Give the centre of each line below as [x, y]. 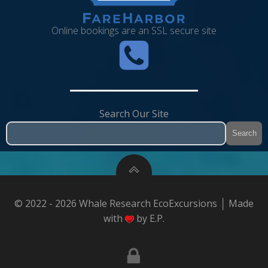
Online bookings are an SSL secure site [134, 31]
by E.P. [149, 218]
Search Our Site [134, 113]
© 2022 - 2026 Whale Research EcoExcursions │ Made [134, 203]
